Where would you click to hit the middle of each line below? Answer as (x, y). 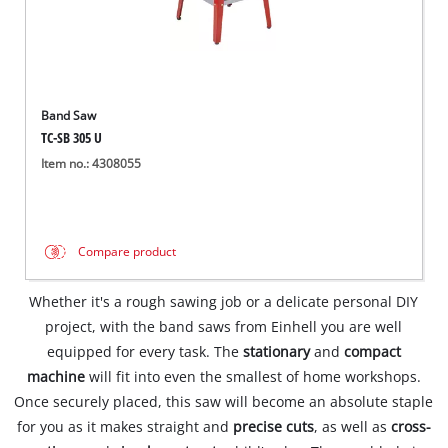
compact (372, 352)
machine (55, 377)
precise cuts (273, 427)
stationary (278, 352)
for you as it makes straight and (124, 427)
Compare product (127, 252)
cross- (410, 427)
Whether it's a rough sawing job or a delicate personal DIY (224, 302)
